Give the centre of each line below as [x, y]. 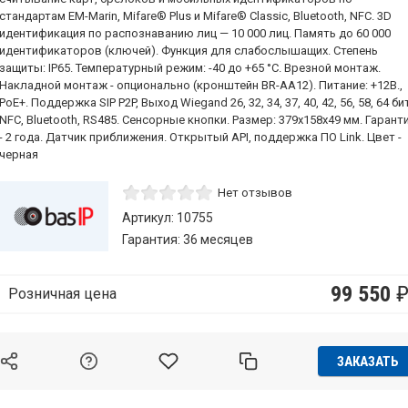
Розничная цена [62, 293]
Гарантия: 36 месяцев [188, 240]
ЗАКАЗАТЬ [368, 361]
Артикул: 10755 [168, 218]
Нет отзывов [255, 193]
